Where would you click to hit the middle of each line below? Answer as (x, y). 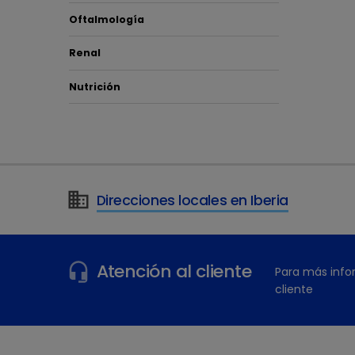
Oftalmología (107, 19)
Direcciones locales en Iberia (192, 200)
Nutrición (95, 86)
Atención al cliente (174, 271)
